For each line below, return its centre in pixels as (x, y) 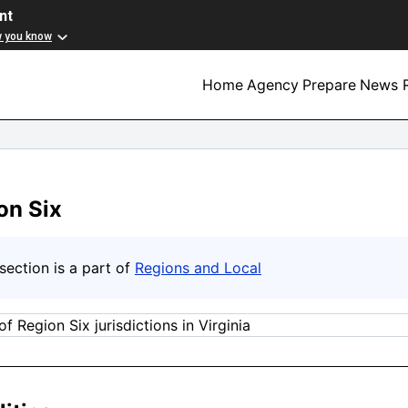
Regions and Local (198, 268)
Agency (273, 85)
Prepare (329, 85)
